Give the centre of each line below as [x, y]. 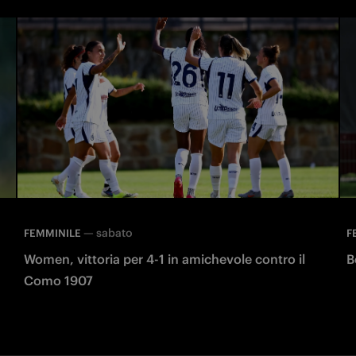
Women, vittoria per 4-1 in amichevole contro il [164, 259]
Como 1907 [58, 280]
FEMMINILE [52, 233]
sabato [114, 232]
